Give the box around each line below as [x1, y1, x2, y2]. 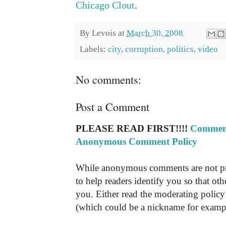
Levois [92, 28, 116, 38]
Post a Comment [76, 98, 149, 114]
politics [167, 44, 194, 54]
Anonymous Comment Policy [76, 136, 197, 147]
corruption [125, 44, 163, 54]
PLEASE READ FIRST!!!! [76, 123, 190, 134]
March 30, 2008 [127, 28, 183, 38]
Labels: [80, 44, 108, 54]
